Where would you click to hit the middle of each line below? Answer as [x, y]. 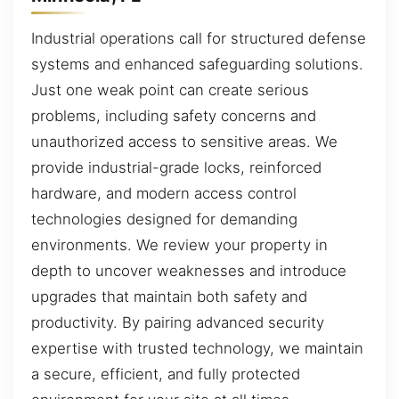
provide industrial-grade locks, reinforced [176, 167]
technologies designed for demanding [164, 219]
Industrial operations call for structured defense [199, 38]
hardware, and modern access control [164, 193]
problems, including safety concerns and [174, 115]
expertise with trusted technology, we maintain [197, 348]
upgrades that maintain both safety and [169, 296]
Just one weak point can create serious [170, 90]
